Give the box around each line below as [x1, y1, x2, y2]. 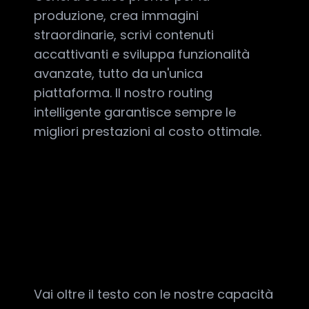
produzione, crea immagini [33, 7, 199, 24]
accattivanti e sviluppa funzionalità [33, 46, 250, 63]
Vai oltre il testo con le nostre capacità [33, 286, 273, 303]
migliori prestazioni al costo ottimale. [33, 123, 261, 140]
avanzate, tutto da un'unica [33, 65, 203, 82]
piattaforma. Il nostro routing [33, 84, 212, 101]
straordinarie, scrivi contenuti [33, 26, 214, 43]
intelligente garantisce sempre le [33, 103, 236, 121]
